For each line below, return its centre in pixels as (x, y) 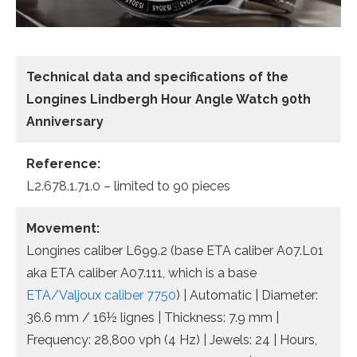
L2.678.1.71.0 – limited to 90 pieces (128, 186)
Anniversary (65, 121)
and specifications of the (207, 76)
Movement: (63, 228)
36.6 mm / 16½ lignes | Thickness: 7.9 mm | (153, 317)
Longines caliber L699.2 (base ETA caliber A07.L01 (175, 250)
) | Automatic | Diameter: (247, 295)
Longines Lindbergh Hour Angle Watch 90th (169, 99)
